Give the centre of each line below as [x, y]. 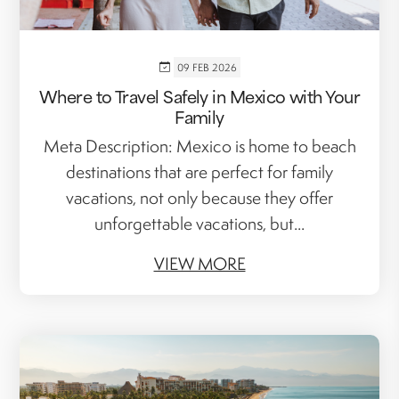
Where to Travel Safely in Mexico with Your [199, 95]
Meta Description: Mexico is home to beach [199, 146]
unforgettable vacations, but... [199, 223]
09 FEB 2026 [207, 67]
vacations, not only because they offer [199, 197]
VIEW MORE [199, 263]
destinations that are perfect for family [199, 171]
